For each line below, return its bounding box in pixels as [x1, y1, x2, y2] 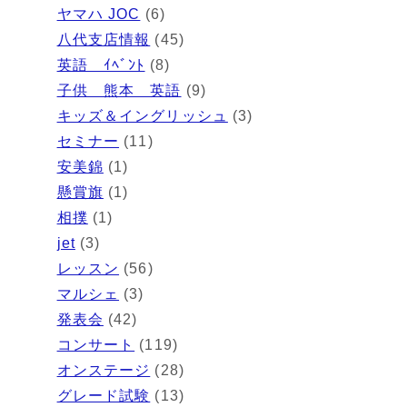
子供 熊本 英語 [56, 82, 182, 98]
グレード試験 [56, 387, 151, 403]
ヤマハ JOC [56, 5, 141, 22]
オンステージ [56, 362, 151, 378]
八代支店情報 [56, 31, 151, 47]
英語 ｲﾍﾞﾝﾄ [56, 56, 145, 73]
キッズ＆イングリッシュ [56, 107, 228, 124]
